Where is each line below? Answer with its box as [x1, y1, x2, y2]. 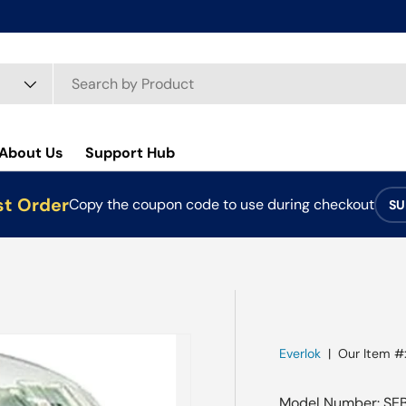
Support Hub [85, 143, 175, 162]
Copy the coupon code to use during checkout [69, 195, 374, 214]
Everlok [279, 345, 321, 362]
